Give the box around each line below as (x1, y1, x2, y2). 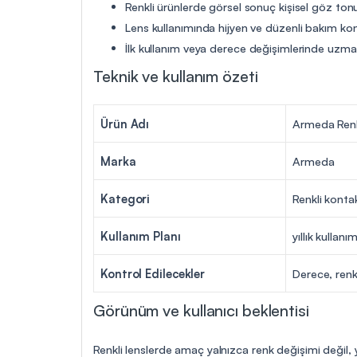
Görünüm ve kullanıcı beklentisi (93, 300, 309, 320)
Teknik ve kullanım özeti (93, 65, 258, 86)
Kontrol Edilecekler (100, 265, 206, 280)
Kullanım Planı (100, 228, 181, 243)
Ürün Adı (100, 116, 150, 131)
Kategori (100, 190, 151, 206)
